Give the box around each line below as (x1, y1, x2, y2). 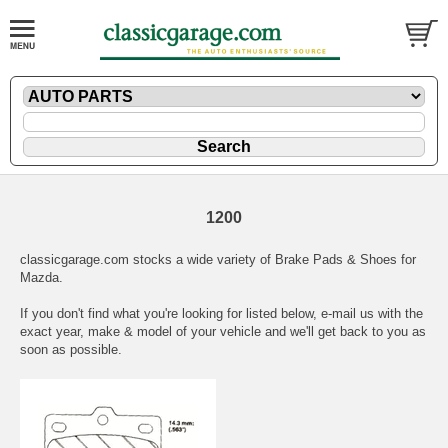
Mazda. (20, 270, 63, 286)
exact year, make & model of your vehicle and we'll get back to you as (20, 324, 426, 340)
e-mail (321, 306, 360, 322)
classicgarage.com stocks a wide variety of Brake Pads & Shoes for (20, 252, 416, 268)
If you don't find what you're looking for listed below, (20, 306, 321, 322)
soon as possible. (20, 342, 122, 358)
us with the (360, 306, 423, 322)
